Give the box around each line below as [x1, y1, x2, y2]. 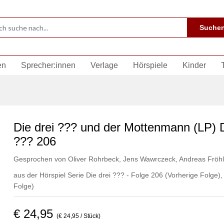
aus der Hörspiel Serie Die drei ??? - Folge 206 [13, 171, 165, 179]
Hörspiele [133, 61, 167, 69]
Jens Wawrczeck [120, 155, 175, 163]
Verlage [90, 61, 118, 69]
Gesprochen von [13, 155, 68, 163]
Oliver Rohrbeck [67, 155, 119, 163]
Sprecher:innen [21, 61, 75, 69]
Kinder [182, 61, 206, 69]
